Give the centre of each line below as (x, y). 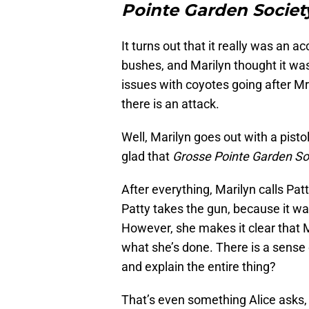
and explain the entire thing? (199, 266)
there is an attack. (170, 103)
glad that (147, 156)
